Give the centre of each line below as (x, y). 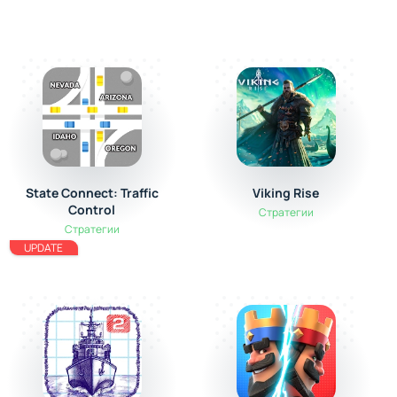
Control (92, 210)
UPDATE (44, 248)
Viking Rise (286, 193)
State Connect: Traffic (92, 193)
